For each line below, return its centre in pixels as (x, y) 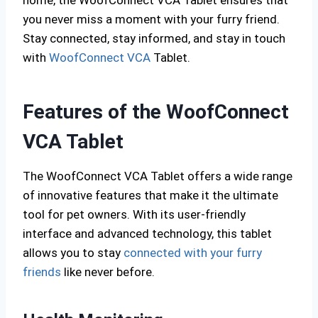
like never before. (108, 272)
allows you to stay (73, 253)
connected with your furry (193, 253)
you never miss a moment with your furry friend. (151, 19)
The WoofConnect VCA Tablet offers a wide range (158, 176)
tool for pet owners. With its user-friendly (134, 214)
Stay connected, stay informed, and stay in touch (154, 38)
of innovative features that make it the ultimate (150, 195)
